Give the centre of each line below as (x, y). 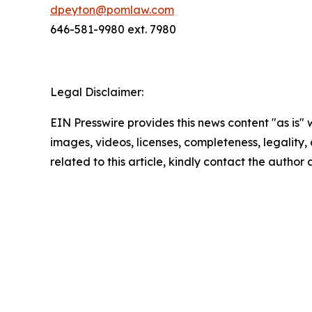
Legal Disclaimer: (97, 92)
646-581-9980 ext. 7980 (113, 29)
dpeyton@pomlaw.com (112, 9)
